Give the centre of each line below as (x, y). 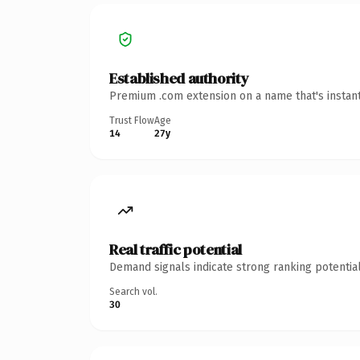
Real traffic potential (176, 249)
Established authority (179, 78)
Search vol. (133, 291)
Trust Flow (132, 120)
